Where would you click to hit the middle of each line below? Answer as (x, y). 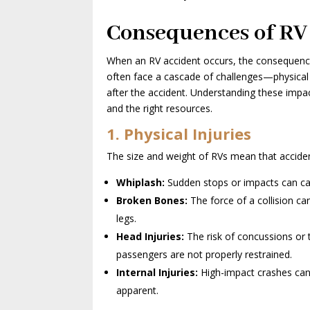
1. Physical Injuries (179, 133)
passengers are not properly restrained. (204, 254)
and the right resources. (160, 108)
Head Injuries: (151, 236)
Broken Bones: (152, 200)
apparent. (138, 290)
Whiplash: (141, 182)
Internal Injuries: (157, 272)
